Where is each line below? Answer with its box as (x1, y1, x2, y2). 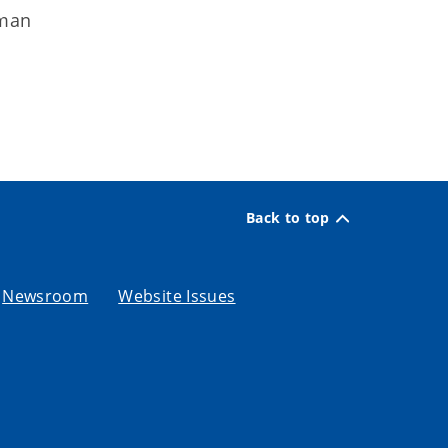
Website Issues (118, 284, 236, 307)
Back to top (246, 208, 330, 228)
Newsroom (2, 284, 89, 307)
